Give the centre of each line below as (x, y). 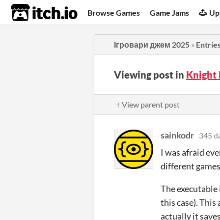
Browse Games (114, 12)
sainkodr (177, 135)
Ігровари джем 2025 (152, 44)
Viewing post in (150, 75)
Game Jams (170, 12)
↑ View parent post (148, 104)
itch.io (32, 13)
